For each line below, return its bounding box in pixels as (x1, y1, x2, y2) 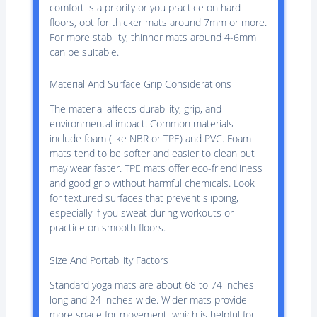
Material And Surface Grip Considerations (49, 77, 231, 91)
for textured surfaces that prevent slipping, (49, 191, 238, 205)
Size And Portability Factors (49, 253, 168, 267)
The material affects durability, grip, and (49, 102, 221, 116)
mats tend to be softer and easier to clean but (49, 146, 255, 161)
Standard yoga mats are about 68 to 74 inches (49, 278, 254, 292)
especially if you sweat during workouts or (49, 206, 234, 220)
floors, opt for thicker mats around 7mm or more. (49, 15, 267, 29)
